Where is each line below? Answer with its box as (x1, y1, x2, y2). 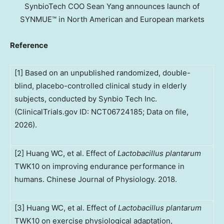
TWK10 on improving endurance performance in (14, 161, 184, 171)
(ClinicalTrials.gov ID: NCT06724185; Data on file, (14, 106, 188, 116)
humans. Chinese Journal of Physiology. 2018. (14, 174, 177, 184)
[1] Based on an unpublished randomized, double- (14, 67, 190, 77)
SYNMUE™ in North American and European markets (19, 14, 204, 24)
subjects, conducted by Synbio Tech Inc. (14, 93, 157, 103)
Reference (10, 40, 48, 50)
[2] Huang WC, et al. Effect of (14, 148, 117, 158)
